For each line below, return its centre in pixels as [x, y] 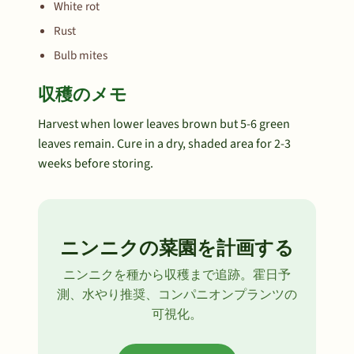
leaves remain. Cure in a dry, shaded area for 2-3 [164, 144]
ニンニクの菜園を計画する [177, 248]
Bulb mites [81, 55]
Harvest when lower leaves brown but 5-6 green [164, 124]
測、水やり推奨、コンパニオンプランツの [177, 295]
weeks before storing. [96, 164]
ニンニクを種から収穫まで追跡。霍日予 [177, 275]
